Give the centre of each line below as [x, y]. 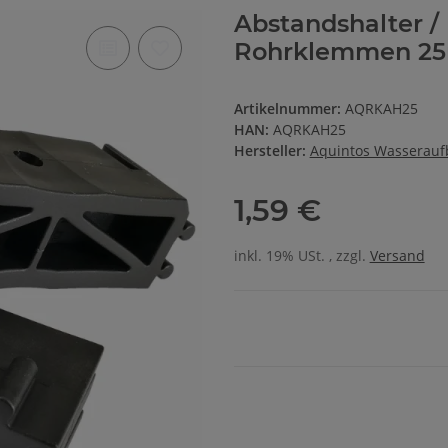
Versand [397, 256]
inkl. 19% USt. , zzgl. [301, 256]
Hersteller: [269, 151]
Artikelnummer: [289, 109]
